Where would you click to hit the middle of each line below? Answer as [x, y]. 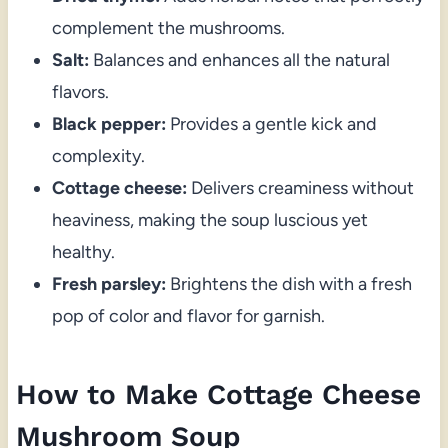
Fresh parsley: [108, 284]
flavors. [80, 92]
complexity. [98, 156]
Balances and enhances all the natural [239, 60]
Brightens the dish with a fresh [288, 284]
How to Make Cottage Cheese [218, 395]
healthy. [83, 252]
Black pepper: [108, 124]
